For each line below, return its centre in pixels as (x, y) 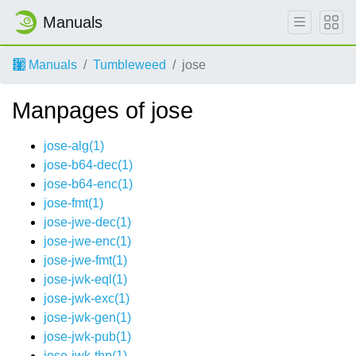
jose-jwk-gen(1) (87, 317)
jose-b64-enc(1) (88, 184)
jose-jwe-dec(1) (87, 222)
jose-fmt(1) (74, 203)
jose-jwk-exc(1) (87, 298)
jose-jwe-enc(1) (87, 241)
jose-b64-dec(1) (88, 165)
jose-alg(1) (74, 146)
